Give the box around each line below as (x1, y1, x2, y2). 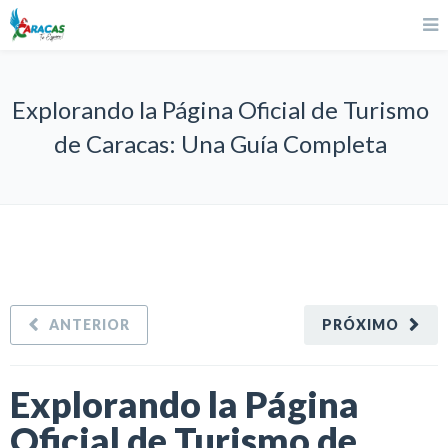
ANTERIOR (49, 316, 130, 333)
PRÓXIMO (322, 316, 399, 333)
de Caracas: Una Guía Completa (53, 129, 387, 158)
